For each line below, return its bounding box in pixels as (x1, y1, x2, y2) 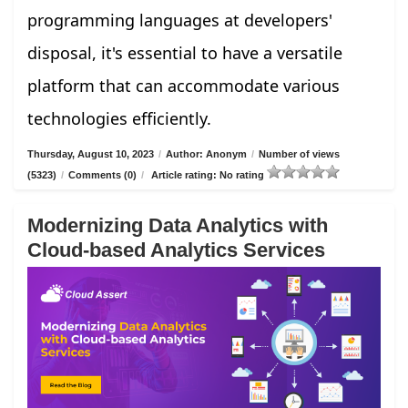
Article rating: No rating (148, 168, 267, 180)
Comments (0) (68, 168, 137, 180)
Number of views (259, 148, 340, 159)
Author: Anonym (166, 148, 247, 159)
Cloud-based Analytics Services (27, 238, 325, 261)
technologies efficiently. (27, 107, 211, 129)
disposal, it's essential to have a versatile (27, 41, 342, 64)
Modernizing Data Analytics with (27, 213, 328, 237)
